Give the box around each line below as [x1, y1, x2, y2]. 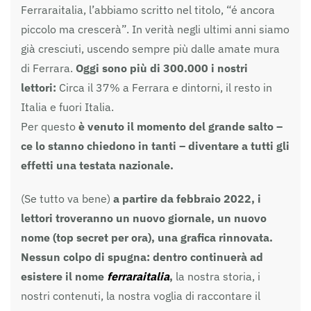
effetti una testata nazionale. [21, 158, 174, 172]
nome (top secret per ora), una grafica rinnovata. [21, 230, 273, 244]
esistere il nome [21, 269, 107, 283]
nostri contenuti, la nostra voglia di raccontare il [21, 288, 260, 303]
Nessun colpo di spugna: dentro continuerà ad [21, 249, 263, 264]
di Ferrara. [21, 60, 73, 75]
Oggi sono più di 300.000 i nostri [73, 60, 248, 75]
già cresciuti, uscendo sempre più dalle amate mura [21, 41, 280, 56]
